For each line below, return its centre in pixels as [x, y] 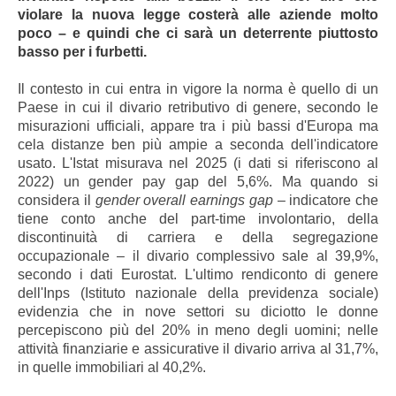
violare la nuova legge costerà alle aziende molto [198, 14]
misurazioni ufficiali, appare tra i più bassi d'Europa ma [198, 126]
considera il [57, 200]
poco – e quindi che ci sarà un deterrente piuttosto [198, 33]
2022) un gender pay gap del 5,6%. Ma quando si [198, 181]
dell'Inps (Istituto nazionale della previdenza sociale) [198, 293]
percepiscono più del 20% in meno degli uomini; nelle [198, 330]
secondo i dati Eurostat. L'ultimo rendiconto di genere [198, 274]
